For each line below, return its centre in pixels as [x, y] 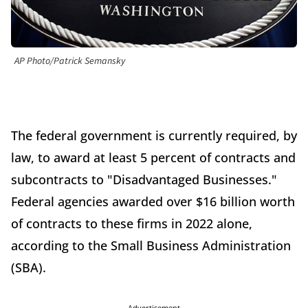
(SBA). [29, 268]
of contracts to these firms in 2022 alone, [132, 224]
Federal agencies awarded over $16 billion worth [153, 202]
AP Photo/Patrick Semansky [70, 62]
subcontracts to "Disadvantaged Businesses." [144, 180]
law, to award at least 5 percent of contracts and [153, 158]
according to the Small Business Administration [151, 246]
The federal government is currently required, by [154, 136]
